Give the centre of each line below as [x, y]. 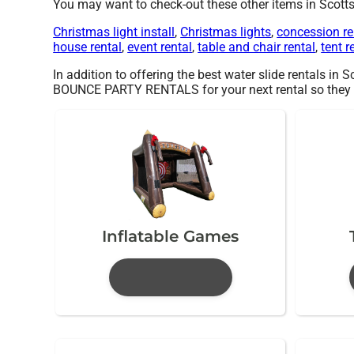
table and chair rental [257, 47]
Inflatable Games [171, 236]
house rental [88, 47]
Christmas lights [226, 32]
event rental [160, 47]
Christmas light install [114, 32]
